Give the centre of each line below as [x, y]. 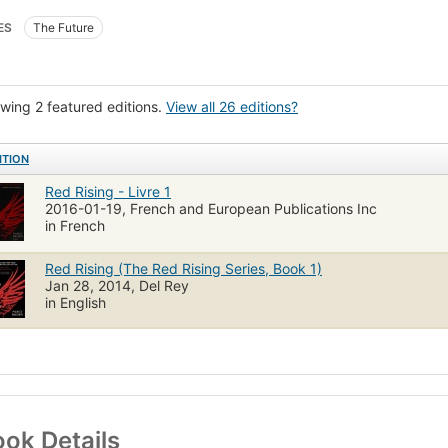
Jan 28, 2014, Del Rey [117, 285]
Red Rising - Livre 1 [108, 191]
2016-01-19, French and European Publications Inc [211, 208]
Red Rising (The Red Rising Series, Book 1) [183, 268]
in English [75, 302]
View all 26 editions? [232, 106]
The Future [63, 27]
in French [75, 225]
